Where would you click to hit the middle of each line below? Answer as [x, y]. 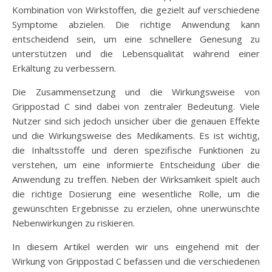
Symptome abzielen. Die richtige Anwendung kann [136, 24]
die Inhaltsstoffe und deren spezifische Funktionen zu [136, 150]
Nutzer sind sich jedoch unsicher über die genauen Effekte [136, 121]
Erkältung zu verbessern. [64, 68]
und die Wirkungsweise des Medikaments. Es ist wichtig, [136, 135]
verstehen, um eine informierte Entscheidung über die [136, 164]
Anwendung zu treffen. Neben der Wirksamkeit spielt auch [136, 179]
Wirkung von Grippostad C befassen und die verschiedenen [136, 261]
